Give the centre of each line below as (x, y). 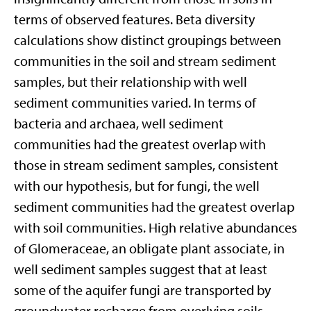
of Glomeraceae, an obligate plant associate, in (149, 249)
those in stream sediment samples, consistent (146, 165)
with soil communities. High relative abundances (155, 228)
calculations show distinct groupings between (148, 40)
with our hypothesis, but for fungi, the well (137, 186)
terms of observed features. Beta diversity (134, 19)
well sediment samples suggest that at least (141, 269)
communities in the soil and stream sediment (145, 61)
